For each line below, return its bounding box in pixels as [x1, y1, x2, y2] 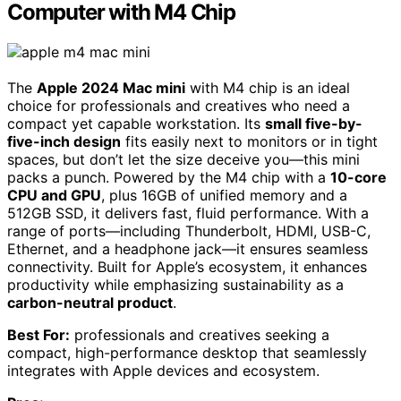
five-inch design [7, 132, 121, 150]
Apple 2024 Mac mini [37, 78, 185, 97]
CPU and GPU [7, 185, 101, 204]
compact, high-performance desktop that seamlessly [7, 343, 367, 362]
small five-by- [265, 114, 363, 132]
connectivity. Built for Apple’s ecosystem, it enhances [7, 257, 367, 276]
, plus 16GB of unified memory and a [101, 185, 347, 204]
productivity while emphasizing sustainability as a [7, 275, 344, 294]
